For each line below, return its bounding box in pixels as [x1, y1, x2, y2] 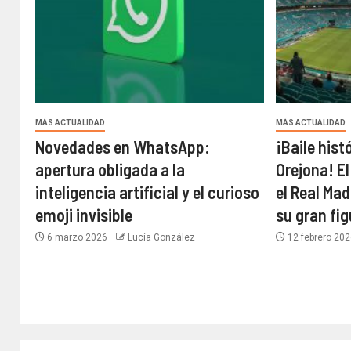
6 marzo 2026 [45, 231, 110, 243]
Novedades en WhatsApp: [35, 136, 209, 157]
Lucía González [128, 231, 195, 243]
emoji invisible [35, 204, 132, 225]
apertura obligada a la [35, 158, 185, 179]
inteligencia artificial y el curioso [35, 181, 259, 202]
